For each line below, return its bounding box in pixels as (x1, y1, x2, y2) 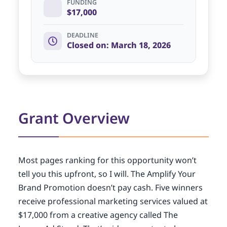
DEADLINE (66, 31, 98, 40)
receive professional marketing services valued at (18, 196, 208, 207)
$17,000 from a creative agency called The (18, 209, 178, 220)
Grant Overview (18, 108, 130, 128)
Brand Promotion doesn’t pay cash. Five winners (18, 182, 203, 193)
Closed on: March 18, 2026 (66, 40, 171, 51)
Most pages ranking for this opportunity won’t (18, 155, 197, 166)
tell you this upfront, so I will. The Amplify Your (18, 168, 196, 179)
